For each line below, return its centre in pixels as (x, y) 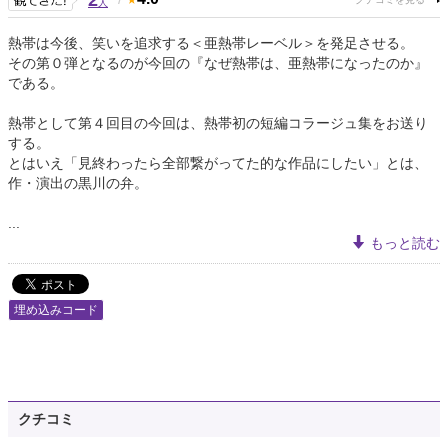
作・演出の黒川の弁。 (78, 183)
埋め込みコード (56, 310)
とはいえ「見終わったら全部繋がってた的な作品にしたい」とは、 (218, 163)
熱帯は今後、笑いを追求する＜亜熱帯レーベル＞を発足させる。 (211, 43)
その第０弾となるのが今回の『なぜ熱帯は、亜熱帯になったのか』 (218, 63)
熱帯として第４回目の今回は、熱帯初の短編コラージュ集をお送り (218, 123)
